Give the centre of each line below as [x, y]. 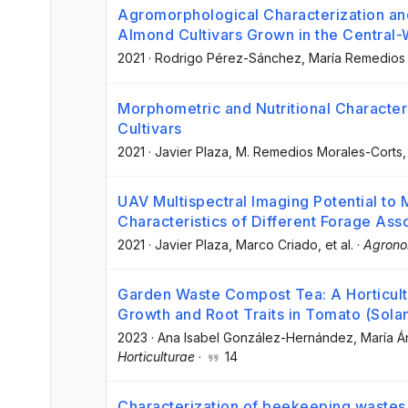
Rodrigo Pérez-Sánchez [228, 58]
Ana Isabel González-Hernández [255, 337]
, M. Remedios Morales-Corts [316, 151]
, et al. [336, 244]
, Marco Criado [273, 244]
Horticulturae [156, 356]
